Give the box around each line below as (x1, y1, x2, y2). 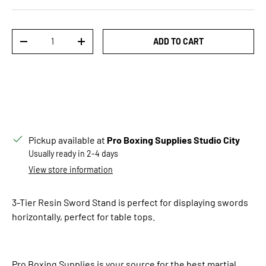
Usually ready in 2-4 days (28, 148, 118, 159)
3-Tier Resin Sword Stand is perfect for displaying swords (12, 197, 248, 208)
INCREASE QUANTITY (81, 40, 159, 51)
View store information (28, 164, 113, 175)
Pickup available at (28, 134, 107, 146)
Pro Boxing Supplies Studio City (107, 134, 240, 146)
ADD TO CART (153, 36, 204, 47)
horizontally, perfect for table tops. (12, 211, 155, 223)
